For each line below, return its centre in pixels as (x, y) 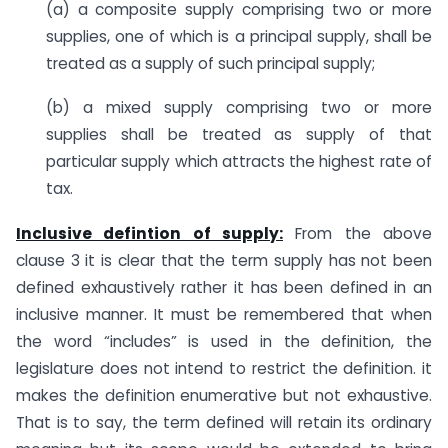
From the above (357, 234)
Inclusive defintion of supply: (149, 234)
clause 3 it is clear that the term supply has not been (224, 261)
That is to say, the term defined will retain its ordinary (224, 423)
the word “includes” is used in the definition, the (224, 342)
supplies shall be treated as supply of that (239, 135)
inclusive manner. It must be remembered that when (224, 315)
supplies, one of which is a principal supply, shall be (239, 36)
